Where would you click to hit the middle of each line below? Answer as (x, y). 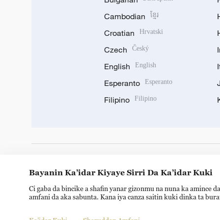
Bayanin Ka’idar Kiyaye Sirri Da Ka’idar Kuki (121, 172)
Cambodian (125, 16)
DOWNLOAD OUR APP (79, 165)
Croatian (119, 33)
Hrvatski (151, 32)
